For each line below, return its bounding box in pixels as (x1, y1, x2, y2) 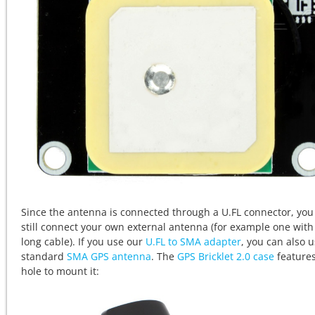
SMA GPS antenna (67, 250, 151, 264)
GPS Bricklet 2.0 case (177, 250, 274, 264)
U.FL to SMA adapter (146, 235, 241, 249)
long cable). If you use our (21, 235, 146, 249)
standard (21, 250, 67, 264)
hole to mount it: (21, 264, 99, 278)
